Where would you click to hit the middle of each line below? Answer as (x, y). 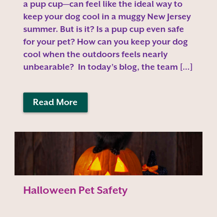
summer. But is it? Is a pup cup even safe (103, 29)
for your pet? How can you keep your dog (105, 41)
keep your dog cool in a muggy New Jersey (107, 16)
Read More (55, 102)
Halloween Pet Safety (75, 190)
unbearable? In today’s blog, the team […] (108, 67)
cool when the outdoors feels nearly (95, 54)
